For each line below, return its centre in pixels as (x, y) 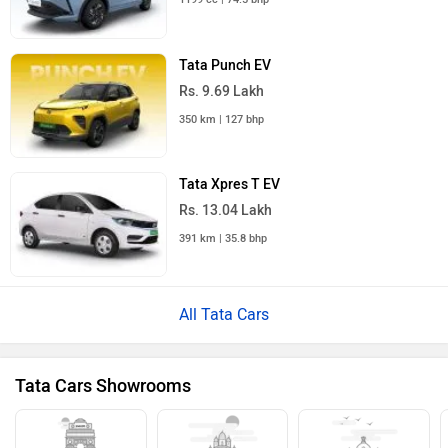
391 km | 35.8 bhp (223, 238)
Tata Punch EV (225, 65)
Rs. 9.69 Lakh (222, 91)
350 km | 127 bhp (222, 119)
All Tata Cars (224, 315)
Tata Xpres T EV (230, 184)
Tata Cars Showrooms (103, 386)
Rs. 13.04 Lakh (226, 210)
